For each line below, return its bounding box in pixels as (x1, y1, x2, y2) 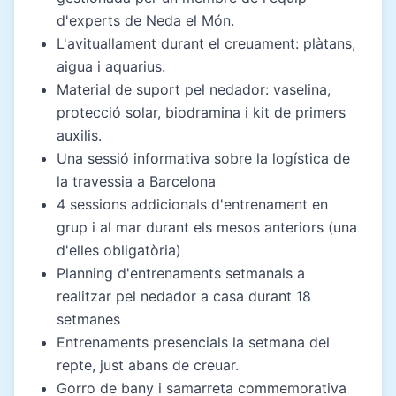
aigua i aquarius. (57, 57, 165, 75)
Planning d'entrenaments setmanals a (57, 263, 305, 282)
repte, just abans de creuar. (57, 355, 239, 374)
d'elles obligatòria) (57, 240, 181, 259)
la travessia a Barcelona (57, 171, 216, 190)
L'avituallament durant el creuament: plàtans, (57, 34, 355, 52)
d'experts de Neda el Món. (57, 11, 234, 29)
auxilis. (57, 126, 102, 144)
